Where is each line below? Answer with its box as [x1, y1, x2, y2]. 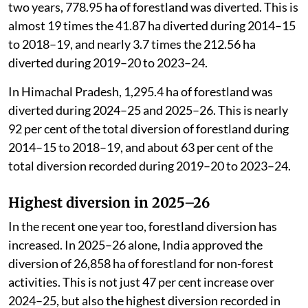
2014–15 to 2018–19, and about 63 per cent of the [8, 140, 273, 155]
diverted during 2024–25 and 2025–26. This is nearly [8, 102, 288, 118]
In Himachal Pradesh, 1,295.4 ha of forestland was [8, 84, 273, 100]
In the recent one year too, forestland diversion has [8, 219, 277, 234]
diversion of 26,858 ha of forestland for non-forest [8, 256, 274, 272]
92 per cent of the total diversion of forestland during [8, 121, 289, 137]
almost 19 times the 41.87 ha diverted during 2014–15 [8, 18, 296, 34]
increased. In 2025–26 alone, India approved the [8, 237, 263, 253]
